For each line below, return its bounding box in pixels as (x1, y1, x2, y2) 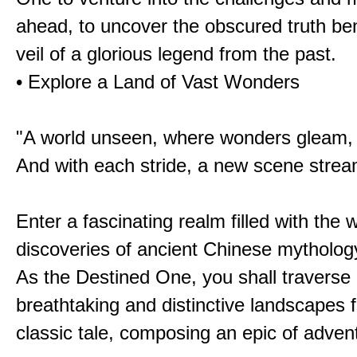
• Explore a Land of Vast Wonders (16, 71, 300, 92)
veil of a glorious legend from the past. (16, 43, 336, 65)
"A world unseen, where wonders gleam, (16, 127, 353, 148)
